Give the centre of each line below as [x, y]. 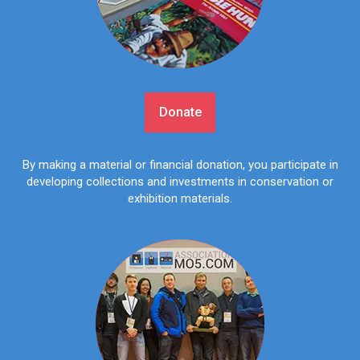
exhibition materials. [180, 199]
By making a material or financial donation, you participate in [180, 165]
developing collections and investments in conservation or [180, 182]
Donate [180, 112]
